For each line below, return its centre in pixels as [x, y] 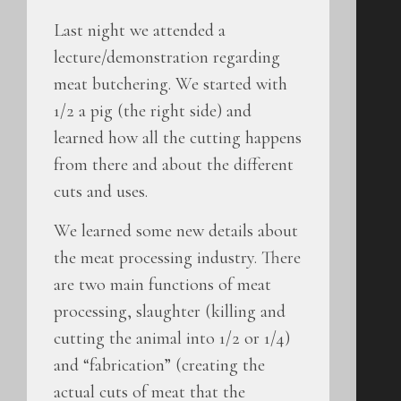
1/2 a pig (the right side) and [153, 111]
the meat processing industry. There [177, 258]
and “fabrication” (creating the [159, 366]
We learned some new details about [176, 231]
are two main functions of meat [162, 285]
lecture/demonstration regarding [167, 57]
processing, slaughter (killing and [170, 312]
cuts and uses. [101, 192]
